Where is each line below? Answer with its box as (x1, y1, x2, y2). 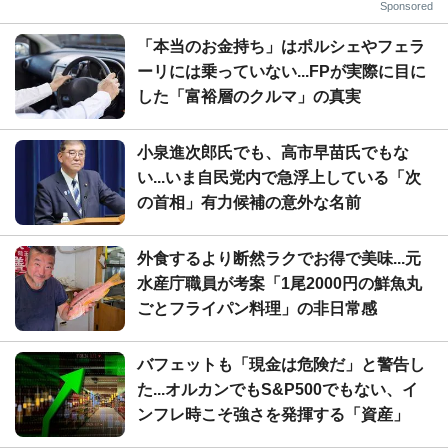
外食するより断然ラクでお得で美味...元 (137, 249, 421, 267)
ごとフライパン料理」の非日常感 (137, 299, 377, 317)
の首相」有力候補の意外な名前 (137, 193, 361, 211)
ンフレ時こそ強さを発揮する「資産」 (137, 405, 409, 423)
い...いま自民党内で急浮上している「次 (137, 168, 421, 186)
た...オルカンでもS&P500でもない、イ (137, 380, 418, 398)
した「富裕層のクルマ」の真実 (137, 87, 361, 105)
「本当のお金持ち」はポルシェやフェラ (137, 37, 425, 55)
